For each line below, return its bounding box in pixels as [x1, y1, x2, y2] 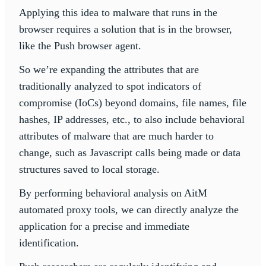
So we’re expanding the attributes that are [19, 64, 199, 76]
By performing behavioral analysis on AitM [19, 187, 207, 199]
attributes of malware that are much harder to [19, 130, 214, 142]
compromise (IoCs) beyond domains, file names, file [19, 97, 246, 109]
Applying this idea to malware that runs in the [19, 7, 217, 19]
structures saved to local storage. [19, 163, 160, 176]
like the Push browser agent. [19, 40, 141, 52]
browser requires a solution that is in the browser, [19, 23, 232, 36]
